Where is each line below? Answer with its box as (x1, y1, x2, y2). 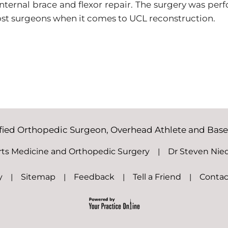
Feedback (74, 172, 115, 182)
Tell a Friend (133, 172, 181, 182)
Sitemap (21, 172, 55, 182)
